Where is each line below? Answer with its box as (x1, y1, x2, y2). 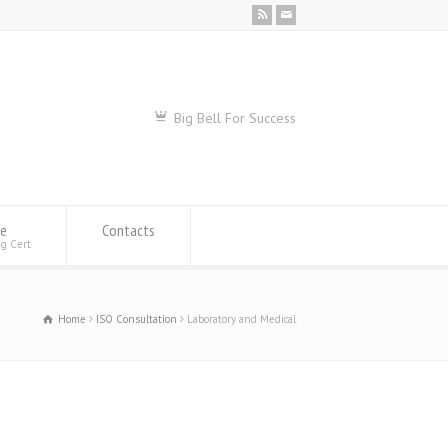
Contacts (102, 220, 155, 240)
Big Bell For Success (169, 109, 296, 127)
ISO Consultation (96, 312, 177, 326)
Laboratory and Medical (187, 312, 296, 326)
